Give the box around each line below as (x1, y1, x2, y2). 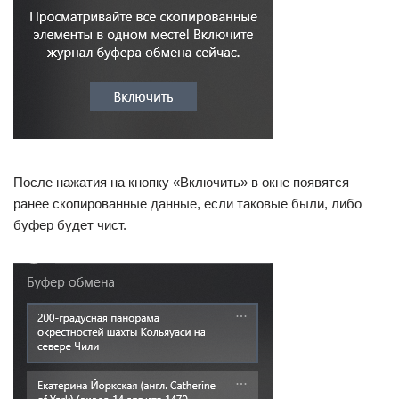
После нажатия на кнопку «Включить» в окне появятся (13, 174, 349, 190)
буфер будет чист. (13, 216, 126, 232)
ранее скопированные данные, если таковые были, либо (13, 195, 362, 211)
